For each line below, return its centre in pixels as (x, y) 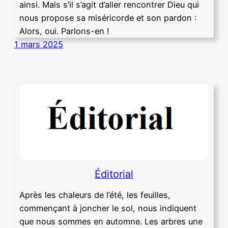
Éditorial (114, 174)
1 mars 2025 (39, 45)
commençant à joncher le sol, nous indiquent (108, 208)
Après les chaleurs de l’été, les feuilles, (95, 195)
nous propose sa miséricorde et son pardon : (108, 18)
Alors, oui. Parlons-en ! (64, 31)
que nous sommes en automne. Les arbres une (111, 222)
